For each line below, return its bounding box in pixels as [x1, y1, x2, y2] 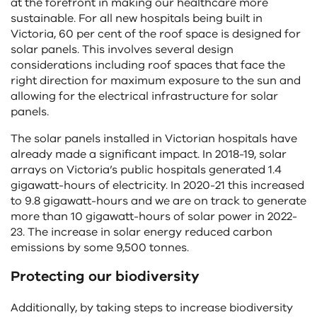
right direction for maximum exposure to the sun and [11, 73, 301, 88]
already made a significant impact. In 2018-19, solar [11, 146, 287, 162]
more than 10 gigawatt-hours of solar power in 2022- [11, 209, 297, 224]
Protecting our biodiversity [11, 267, 200, 286]
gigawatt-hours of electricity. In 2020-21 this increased [11, 178, 304, 193]
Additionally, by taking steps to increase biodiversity [11, 300, 293, 316]
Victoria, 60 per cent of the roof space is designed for [11, 26, 301, 42]
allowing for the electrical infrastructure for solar [11, 88, 278, 104]
